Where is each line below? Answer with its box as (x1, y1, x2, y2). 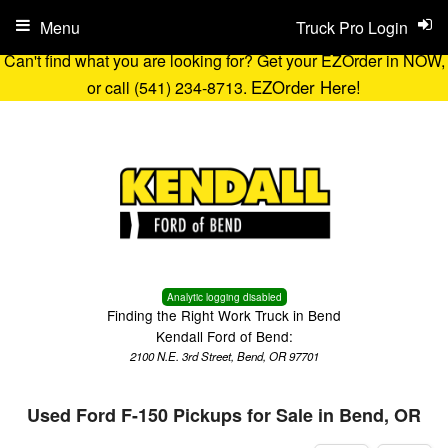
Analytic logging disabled (166, 290, 282, 304)
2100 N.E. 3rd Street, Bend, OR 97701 (129, 348, 319, 364)
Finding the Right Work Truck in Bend (107, 305, 341, 325)
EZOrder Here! (251, 75, 361, 99)
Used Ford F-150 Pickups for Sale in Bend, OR (27, 402, 421, 428)
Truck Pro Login (296, 16, 408, 39)
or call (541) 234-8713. (87, 76, 251, 99)
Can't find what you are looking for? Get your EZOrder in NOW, (3, 49, 445, 72)
